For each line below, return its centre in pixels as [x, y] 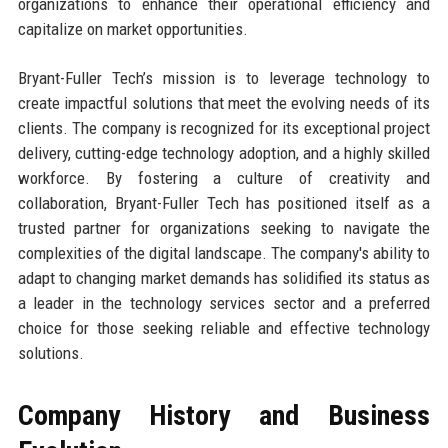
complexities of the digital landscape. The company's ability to [224, 252]
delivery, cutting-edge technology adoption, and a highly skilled [224, 152]
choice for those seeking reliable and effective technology [224, 327]
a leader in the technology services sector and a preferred [224, 302]
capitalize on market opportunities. [132, 28]
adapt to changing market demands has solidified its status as [224, 277]
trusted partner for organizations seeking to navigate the [224, 227]
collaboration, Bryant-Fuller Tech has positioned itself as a [224, 202]
